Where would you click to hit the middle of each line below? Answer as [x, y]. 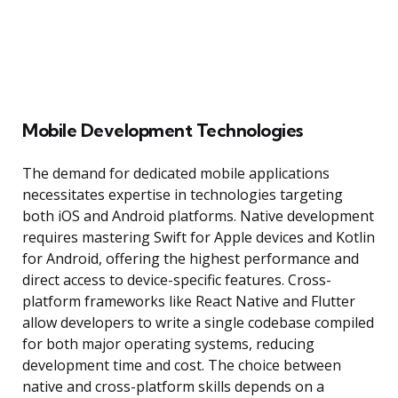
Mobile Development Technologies [163, 131]
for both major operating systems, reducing [168, 344]
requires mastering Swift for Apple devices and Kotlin [199, 238]
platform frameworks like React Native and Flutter [189, 302]
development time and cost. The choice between [182, 366]
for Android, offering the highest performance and [191, 259]
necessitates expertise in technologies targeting [183, 195]
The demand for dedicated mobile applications [176, 174]
